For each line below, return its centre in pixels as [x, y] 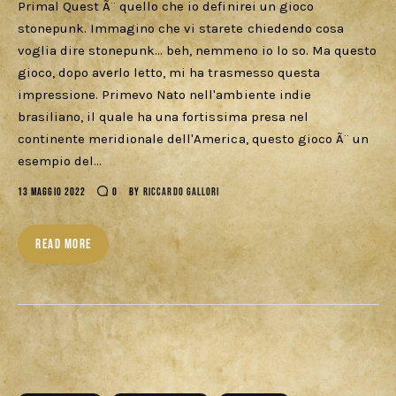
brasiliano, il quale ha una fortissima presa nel [163, 117]
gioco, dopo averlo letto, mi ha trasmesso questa [169, 73]
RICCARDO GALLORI [182, 193]
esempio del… [60, 161]
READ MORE [64, 245]
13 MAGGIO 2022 [52, 193]
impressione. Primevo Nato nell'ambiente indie [164, 95]
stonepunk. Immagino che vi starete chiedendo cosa [181, 29]
